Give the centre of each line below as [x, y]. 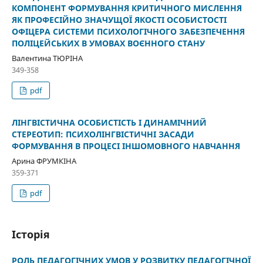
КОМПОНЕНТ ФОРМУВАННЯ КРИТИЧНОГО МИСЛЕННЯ [127, 8]
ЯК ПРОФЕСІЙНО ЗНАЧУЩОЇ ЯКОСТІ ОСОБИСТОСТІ [119, 20]
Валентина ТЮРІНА [47, 58]
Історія [31, 235]
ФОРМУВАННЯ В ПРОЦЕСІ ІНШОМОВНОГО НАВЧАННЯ [126, 146]
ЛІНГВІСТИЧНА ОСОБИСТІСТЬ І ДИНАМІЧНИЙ [109, 123]
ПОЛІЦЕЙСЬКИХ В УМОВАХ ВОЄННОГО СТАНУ [108, 43]
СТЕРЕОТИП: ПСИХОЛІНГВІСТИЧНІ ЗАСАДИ [103, 134]
